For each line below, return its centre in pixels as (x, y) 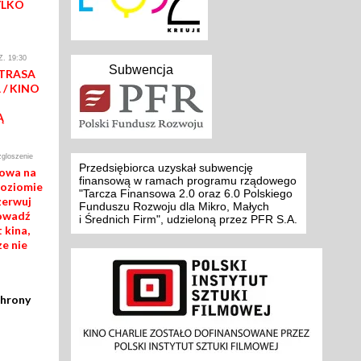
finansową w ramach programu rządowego (187, 181)
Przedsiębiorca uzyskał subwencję (166, 168)
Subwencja (141, 70)
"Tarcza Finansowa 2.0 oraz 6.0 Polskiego (185, 194)
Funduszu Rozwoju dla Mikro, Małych (174, 207)
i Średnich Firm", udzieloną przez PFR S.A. (188, 220)
